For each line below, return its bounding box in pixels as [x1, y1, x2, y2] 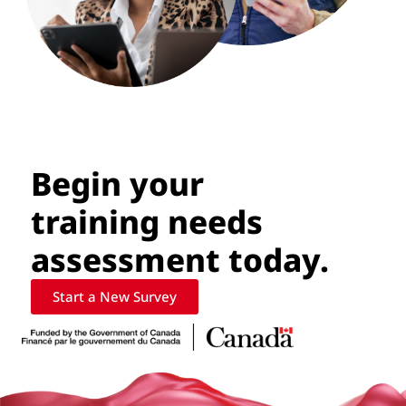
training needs [31, 199, 263, 243]
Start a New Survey [53, 286, 177, 305]
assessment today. [31, 237, 329, 281]
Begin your [31, 161, 204, 205]
